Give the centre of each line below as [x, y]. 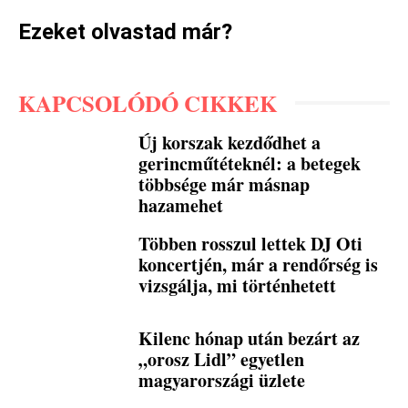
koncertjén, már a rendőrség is [259, 264]
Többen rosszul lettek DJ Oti [251, 243]
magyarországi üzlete [222, 380]
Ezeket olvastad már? [125, 31]
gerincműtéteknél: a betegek [250, 163]
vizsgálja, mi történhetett [238, 285]
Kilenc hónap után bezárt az [250, 338]
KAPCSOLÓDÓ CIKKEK [148, 103]
